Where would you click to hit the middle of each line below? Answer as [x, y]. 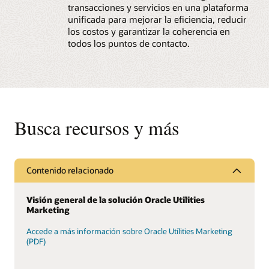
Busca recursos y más [97, 127]
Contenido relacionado [70, 171]
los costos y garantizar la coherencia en [149, 31]
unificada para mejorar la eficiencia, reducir [157, 19]
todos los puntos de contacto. [128, 43]
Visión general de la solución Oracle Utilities [116, 199]
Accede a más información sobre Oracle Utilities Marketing [129, 231]
